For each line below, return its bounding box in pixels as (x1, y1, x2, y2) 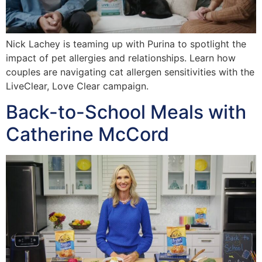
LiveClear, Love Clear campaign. (6, 80, 149, 92)
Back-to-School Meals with (6, 101, 246, 124)
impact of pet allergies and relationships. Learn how (6, 51, 236, 64)
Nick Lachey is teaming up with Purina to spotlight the (6, 37, 246, 50)
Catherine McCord (6, 123, 169, 146)
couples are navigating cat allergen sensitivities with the (6, 65, 254, 78)
